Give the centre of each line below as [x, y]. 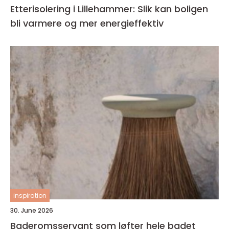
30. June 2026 [32, 210]
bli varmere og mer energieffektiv [87, 23]
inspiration [30, 195]
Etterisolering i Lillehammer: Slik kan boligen [109, 9]
